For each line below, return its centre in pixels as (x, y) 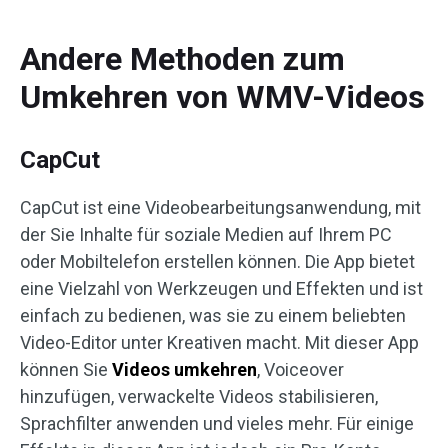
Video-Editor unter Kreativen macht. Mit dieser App (219, 343)
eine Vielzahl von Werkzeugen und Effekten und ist (221, 289)
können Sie (66, 370)
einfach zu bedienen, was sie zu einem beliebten (213, 316)
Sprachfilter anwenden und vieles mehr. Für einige (217, 424)
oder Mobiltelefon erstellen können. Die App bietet (217, 262)
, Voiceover (300, 370)
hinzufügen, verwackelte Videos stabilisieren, (199, 397)
